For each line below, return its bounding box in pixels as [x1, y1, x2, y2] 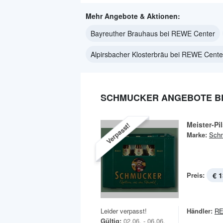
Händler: [187, 206, 213, 216]
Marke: [187, 130, 207, 139]
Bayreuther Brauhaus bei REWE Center [91, 28, 215, 38]
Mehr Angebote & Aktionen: [86, 11, 180, 21]
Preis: [187, 170, 205, 180]
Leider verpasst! [101, 206, 147, 216]
